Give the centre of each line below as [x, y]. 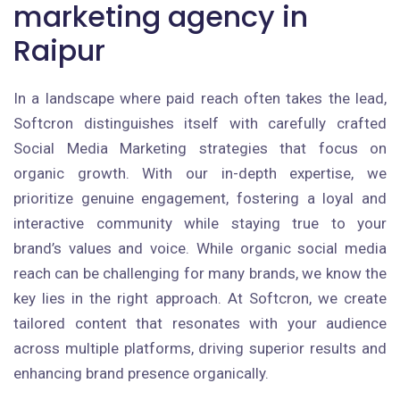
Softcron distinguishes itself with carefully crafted [200, 123]
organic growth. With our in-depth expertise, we [200, 173]
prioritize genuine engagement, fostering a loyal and [200, 198]
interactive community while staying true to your [200, 223]
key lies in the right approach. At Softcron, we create [200, 298]
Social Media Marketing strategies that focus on [200, 148]
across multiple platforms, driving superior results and [200, 348]
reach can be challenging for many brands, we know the [200, 273]
